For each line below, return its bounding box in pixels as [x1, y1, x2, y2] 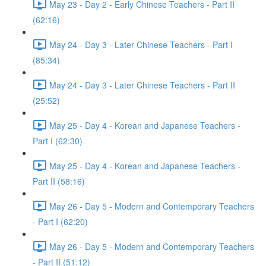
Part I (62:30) [33, 135, 83, 147]
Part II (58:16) [33, 175, 85, 187]
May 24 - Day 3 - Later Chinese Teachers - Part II [49, 78, 235, 91]
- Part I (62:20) [33, 216, 88, 227]
